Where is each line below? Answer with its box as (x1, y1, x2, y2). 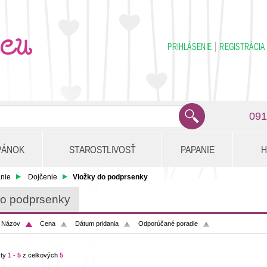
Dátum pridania (75, 220, 119, 227)
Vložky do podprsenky (73, 173, 148, 181)
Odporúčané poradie (138, 220, 198, 227)
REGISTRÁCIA (219, 42, 265, 52)
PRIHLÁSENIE (167, 42, 212, 52)
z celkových (21, 252, 60, 259)
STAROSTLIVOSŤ (69, 144, 135, 156)
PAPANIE (180, 144, 215, 156)
